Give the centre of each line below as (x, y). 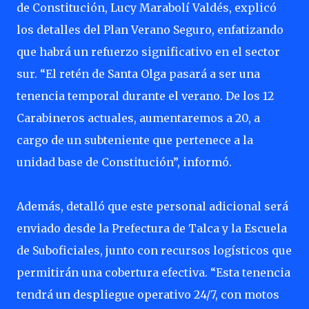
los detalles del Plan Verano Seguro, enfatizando (150, 30)
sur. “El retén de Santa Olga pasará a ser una (138, 74)
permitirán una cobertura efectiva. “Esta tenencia (153, 272)
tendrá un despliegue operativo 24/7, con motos (148, 295)
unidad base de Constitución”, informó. (126, 162)
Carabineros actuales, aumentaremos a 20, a (138, 118)
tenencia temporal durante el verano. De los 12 (145, 96)
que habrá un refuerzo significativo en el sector (148, 52)
